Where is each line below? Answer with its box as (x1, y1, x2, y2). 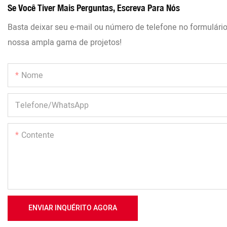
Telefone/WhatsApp (15, 99, 89, 112)
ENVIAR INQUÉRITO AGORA (28, 203, 117, 214)
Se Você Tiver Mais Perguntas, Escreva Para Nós (8, 2, 180, 14)
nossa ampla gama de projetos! (8, 36, 122, 49)
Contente (21, 129, 54, 142)
